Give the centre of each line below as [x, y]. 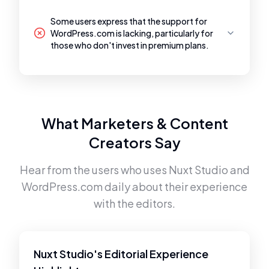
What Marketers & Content [134, 123]
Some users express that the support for [129, 21]
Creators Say [134, 142]
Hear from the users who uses [94, 170]
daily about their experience [175, 186]
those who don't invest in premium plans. [130, 45]
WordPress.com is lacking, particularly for [132, 33]
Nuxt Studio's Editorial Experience [121, 254]
